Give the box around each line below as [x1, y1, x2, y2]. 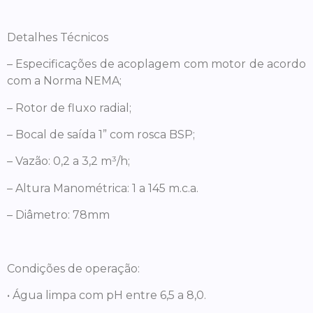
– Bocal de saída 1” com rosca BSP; [7, 128, 195, 142]
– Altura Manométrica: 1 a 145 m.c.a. [7, 181, 198, 195]
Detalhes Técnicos [7, 30, 108, 44]
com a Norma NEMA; [7, 74, 122, 88]
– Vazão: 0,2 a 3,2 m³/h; [7, 154, 130, 168]
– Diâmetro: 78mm [7, 208, 110, 222]
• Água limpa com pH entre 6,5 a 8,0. [7, 289, 206, 303]
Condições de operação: [7, 261, 140, 275]
